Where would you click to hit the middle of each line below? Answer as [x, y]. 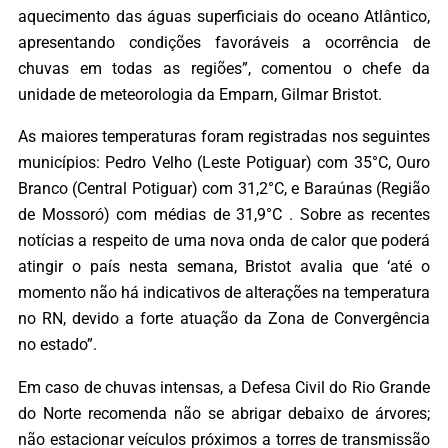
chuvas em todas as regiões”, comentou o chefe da [224, 69]
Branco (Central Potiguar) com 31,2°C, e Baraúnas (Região [224, 189]
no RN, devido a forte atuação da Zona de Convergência [224, 319]
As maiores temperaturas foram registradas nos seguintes [224, 137]
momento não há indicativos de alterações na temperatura [224, 293]
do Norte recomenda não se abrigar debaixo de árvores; [224, 413]
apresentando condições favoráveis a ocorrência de [224, 43]
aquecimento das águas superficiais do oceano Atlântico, [224, 17]
